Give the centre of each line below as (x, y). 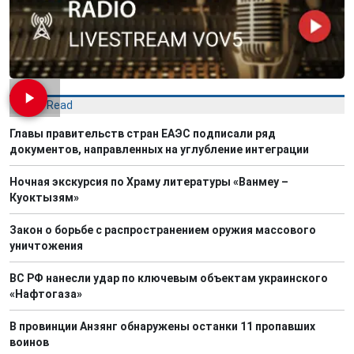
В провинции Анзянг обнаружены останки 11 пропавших (162, 326)
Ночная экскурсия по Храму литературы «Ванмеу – (149, 181)
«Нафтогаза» (46, 294)
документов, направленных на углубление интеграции (159, 149)
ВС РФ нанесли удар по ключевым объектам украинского (169, 278)
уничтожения (46, 245)
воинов (29, 342)
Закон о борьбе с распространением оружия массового (163, 230)
